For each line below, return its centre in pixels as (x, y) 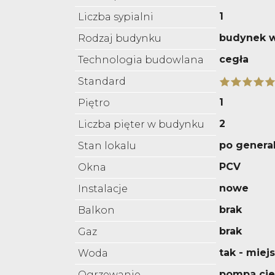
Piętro (94, 103)
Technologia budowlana (141, 60)
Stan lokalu (107, 146)
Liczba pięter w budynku (141, 125)
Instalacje (103, 189)
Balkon (96, 211)
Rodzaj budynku (120, 39)
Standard (102, 82)
